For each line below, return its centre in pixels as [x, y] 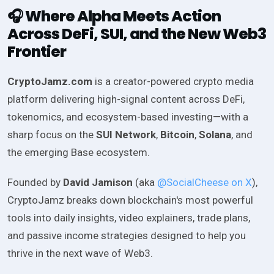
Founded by [35, 183]
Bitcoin [177, 135]
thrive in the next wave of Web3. [80, 254]
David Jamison [98, 183]
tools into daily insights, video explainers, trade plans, [129, 218]
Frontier [37, 52]
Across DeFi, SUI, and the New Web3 [137, 34]
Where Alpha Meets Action [123, 17]
